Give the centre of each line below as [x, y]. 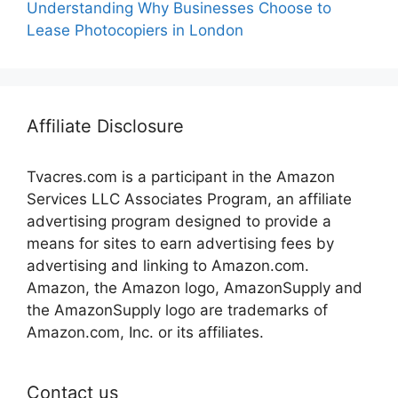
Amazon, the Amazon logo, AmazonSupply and [195, 288]
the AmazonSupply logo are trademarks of [177, 310]
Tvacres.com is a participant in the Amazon [181, 177]
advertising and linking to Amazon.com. [168, 266]
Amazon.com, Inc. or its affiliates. [145, 333]
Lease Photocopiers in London [135, 31]
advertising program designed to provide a [179, 222]
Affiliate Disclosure [105, 127]
